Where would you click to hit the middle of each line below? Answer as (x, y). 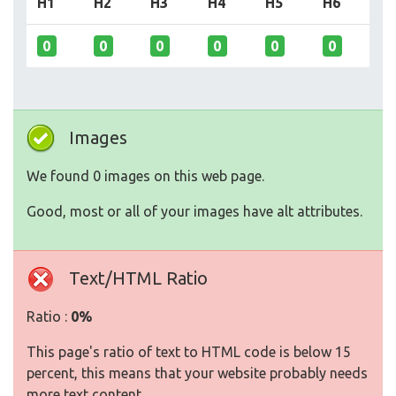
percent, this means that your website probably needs (197, 373)
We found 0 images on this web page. (145, 176)
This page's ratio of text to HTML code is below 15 (189, 352)
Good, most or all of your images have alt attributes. (194, 211)
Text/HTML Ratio (138, 278)
